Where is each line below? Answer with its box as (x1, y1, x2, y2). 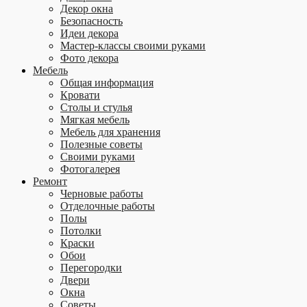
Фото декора (60, 52, 119, 64)
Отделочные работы (60, 200, 155, 212)
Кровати (60, 89, 100, 101)
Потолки (60, 225, 101, 236)
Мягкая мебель (60, 114, 130, 125)
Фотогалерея (60, 163, 120, 175)
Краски (60, 237, 95, 249)
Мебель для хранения (60, 126, 160, 138)
